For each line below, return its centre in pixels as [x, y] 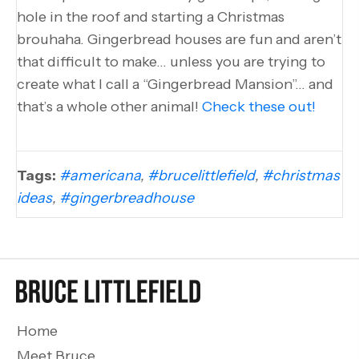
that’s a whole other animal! [109, 106]
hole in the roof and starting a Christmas [151, 16]
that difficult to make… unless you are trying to [171, 61]
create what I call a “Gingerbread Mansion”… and [175, 84]
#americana [100, 175]
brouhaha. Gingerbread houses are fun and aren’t [179, 39]
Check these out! [259, 106]
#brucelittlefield [201, 175]
